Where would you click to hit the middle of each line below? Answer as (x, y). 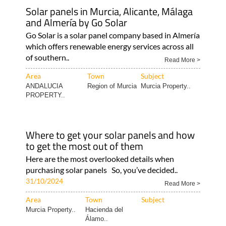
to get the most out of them (84, 215)
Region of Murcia (112, 155)
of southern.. (47, 126)
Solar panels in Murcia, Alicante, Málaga (109, 80)
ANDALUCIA (44, 155)
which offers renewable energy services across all (109, 115)
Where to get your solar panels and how (110, 204)
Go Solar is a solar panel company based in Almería (112, 104)
